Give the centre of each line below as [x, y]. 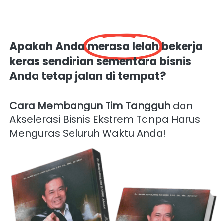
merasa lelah [123, 47]
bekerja [181, 47]
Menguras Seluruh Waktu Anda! [90, 133]
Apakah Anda [48, 47]
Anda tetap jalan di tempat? [89, 76]
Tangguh [148, 106]
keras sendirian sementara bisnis [100, 61]
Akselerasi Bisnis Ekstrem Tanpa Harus [105, 119]
